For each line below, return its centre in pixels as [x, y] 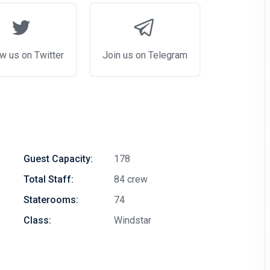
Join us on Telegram [145, 55]
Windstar [133, 220]
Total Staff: [49, 179]
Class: [37, 220]
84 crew [131, 179]
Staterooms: [51, 200]
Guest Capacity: [58, 159]
